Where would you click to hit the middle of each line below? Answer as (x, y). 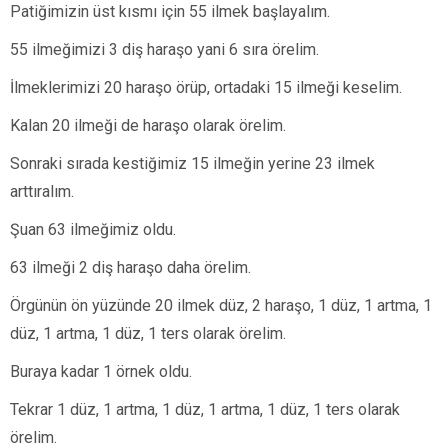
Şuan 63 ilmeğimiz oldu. (93, 230)
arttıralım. (42, 192)
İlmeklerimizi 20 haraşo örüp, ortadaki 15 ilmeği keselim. (206, 88)
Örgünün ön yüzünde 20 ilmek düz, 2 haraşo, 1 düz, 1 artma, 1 (221, 306)
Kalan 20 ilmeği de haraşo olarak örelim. (148, 126)
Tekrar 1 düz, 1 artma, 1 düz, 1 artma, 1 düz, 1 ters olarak (205, 410)
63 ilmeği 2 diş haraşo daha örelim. (130, 268)
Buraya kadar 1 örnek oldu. (101, 372)
